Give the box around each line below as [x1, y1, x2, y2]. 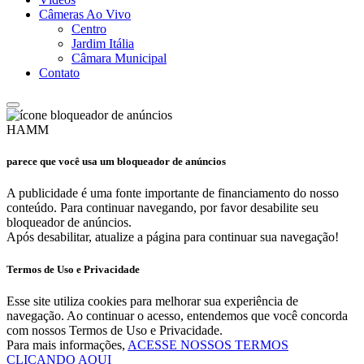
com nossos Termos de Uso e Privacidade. [6, 323, 223, 337]
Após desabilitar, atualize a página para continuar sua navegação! [6, 230, 339, 245]
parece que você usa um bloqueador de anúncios [6, 155, 226, 168]
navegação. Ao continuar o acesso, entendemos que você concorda [6, 308, 348, 323]
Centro [71, 22, 106, 37]
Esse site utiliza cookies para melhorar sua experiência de [6, 293, 298, 308]
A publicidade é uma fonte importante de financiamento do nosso [6, 186, 339, 201]
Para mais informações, [6, 337, 128, 352]
